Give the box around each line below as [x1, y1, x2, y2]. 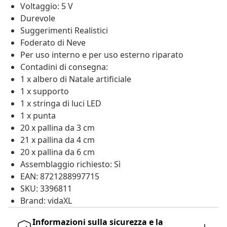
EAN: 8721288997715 [20, 171, 99, 182]
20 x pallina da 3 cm [20, 122, 95, 134]
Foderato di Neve [20, 37, 86, 49]
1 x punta [20, 110, 56, 122]
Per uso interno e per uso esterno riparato [20, 49, 183, 61]
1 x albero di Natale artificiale [20, 73, 131, 85]
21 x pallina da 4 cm [20, 134, 95, 146]
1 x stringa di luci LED [20, 98, 101, 109]
